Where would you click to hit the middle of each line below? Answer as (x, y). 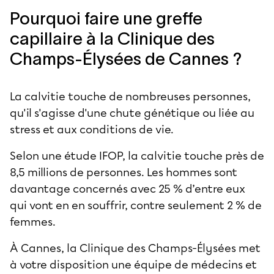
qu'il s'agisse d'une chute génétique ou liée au (132, 113)
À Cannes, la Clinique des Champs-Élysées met (135, 248)
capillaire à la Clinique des (112, 38)
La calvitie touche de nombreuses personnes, (130, 96)
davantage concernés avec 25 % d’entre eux (128, 189)
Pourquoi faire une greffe (106, 18)
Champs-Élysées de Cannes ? (126, 58)
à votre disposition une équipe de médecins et (133, 265)
